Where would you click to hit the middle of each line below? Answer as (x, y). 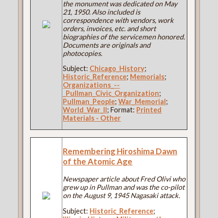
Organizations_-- (91, 85)
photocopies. (83, 53)
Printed (149, 110)
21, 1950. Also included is (102, 12)
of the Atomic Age (98, 162)
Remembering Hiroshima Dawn (120, 151)
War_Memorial (142, 102)
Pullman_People (89, 102)
